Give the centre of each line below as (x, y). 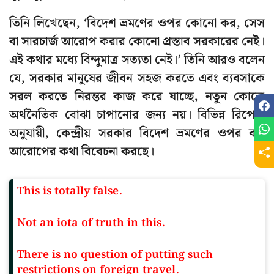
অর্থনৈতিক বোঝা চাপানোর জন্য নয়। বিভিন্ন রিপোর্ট (137, 115)
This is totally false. (70, 191)
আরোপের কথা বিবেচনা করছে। (82, 152)
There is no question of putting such (115, 255)
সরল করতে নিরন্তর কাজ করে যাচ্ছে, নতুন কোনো (137, 97)
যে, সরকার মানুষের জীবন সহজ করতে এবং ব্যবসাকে (137, 79)
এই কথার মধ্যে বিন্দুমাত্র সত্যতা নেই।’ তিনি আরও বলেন (137, 60)
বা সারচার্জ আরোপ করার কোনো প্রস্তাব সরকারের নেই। (137, 42)
